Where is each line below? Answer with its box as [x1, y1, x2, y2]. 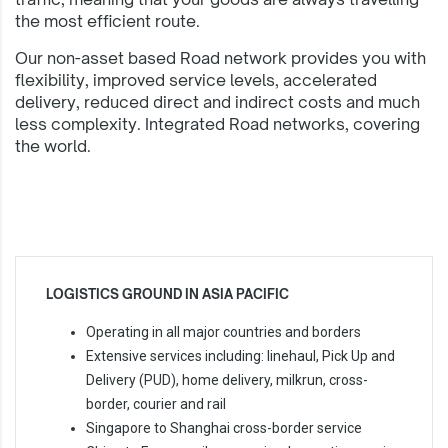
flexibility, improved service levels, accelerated [15, 70, 377, 90]
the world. [15, 136, 91, 156]
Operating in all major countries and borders [86, 324, 361, 340]
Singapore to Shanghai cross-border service [86, 420, 362, 436]
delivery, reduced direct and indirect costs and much [15, 92, 420, 112]
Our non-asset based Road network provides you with [15, 48, 426, 68]
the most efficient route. [15, 11, 200, 31]
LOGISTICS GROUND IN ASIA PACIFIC [46, 286, 289, 302]
